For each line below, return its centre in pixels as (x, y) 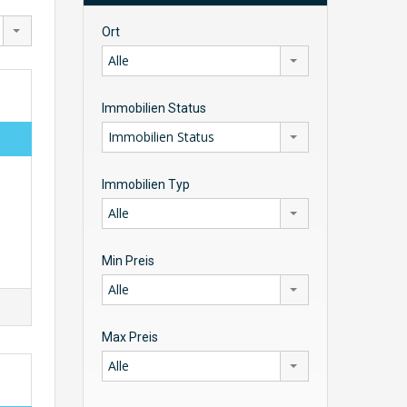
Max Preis (130, 337)
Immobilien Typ (146, 184)
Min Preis (128, 261)
